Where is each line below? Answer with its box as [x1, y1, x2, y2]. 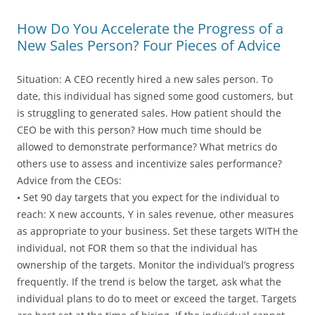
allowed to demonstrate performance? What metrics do [17, 139, 277, 153]
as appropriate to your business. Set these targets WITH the [17, 224, 298, 238]
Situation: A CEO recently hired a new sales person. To [17, 72, 273, 86]
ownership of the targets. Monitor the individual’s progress [17, 257, 295, 271]
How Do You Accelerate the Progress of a [17, 18, 283, 38]
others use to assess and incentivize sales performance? [17, 156, 282, 170]
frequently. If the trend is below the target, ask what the [17, 274, 281, 288]
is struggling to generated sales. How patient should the [17, 105, 281, 120]
